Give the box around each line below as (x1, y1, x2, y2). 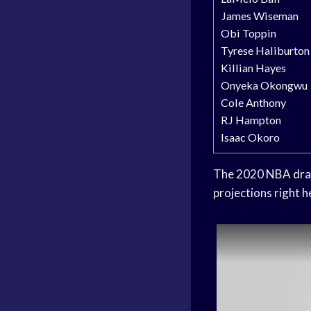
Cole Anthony (221, 95, 286, 109)
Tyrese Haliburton (221, 43, 310, 57)
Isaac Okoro (221, 130, 280, 144)
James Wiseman (221, 8, 299, 22)
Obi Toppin (221, 26, 276, 40)
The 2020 (213, 166, 266, 181)
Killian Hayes (221, 60, 286, 74)
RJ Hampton (221, 112, 281, 126)
